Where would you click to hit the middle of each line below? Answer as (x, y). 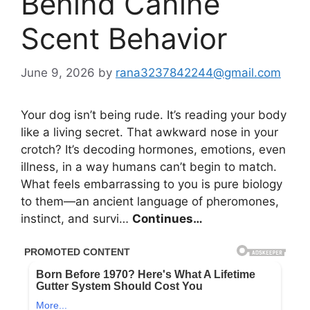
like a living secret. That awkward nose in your (149, 132)
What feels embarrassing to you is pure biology (152, 184)
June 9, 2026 (58, 72)
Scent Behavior (124, 39)
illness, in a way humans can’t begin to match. (149, 166)
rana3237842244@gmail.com (198, 72)
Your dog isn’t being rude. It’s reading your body (154, 115)
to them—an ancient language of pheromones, (150, 201)
